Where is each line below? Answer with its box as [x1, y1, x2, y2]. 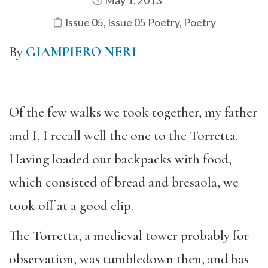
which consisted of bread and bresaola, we [9, 173, 239, 191]
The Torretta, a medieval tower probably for [9, 227, 249, 244]
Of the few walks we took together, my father [9, 103, 257, 121]
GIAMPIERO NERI [26, 43, 136, 60]
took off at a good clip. [9, 197, 133, 214]
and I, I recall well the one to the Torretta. [9, 127, 238, 144]
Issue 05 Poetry [107, 16, 179, 29]
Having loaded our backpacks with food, [9, 150, 232, 167]
